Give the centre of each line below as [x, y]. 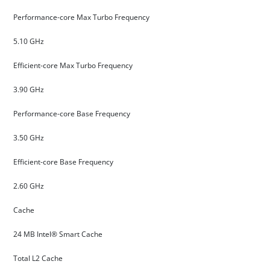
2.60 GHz [29, 186]
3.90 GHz [29, 89]
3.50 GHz [29, 138]
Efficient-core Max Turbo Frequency [74, 65]
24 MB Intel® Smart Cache [58, 234]
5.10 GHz [29, 41]
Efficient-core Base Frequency [64, 162]
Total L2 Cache [38, 258]
